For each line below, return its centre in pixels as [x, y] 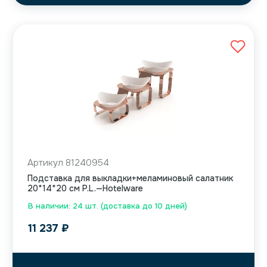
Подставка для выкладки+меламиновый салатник [130, 178]
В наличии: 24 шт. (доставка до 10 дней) [108, 206]
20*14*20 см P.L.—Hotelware [85, 189]
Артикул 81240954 [68, 163]
